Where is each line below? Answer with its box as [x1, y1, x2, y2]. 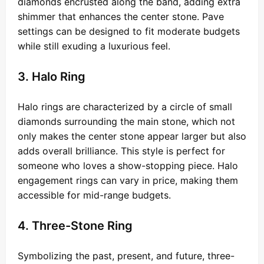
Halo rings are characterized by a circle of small [18, 100, 232, 113]
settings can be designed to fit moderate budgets [18, 25, 240, 37]
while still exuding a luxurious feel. [18, 39, 170, 52]
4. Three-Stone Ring [18, 218, 133, 233]
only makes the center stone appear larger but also [18, 130, 246, 142]
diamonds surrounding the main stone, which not [18, 115, 235, 127]
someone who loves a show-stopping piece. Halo [18, 159, 238, 171]
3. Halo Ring [18, 69, 85, 84]
